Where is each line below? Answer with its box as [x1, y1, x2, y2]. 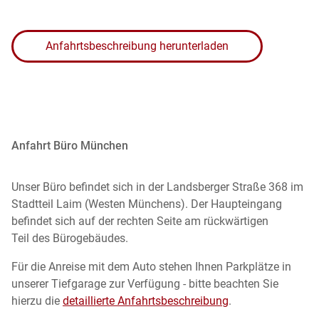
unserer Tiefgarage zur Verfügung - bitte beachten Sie [11, 276, 278, 291]
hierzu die [11, 293, 63, 308]
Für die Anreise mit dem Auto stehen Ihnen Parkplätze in [11, 259, 291, 273]
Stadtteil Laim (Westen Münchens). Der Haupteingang [11, 197, 282, 211]
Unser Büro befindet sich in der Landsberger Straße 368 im [11, 179, 303, 194]
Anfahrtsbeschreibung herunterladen [46, 38, 229, 53]
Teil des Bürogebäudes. [11, 231, 128, 245]
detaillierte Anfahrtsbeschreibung [63, 293, 229, 308]
